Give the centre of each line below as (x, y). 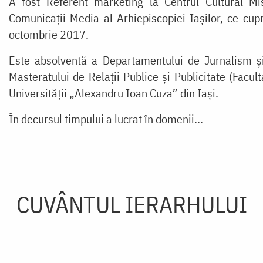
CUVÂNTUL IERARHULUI (131, 204)
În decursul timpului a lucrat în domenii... (106, 119)
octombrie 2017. (48, 34)
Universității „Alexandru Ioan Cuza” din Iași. (113, 93)
